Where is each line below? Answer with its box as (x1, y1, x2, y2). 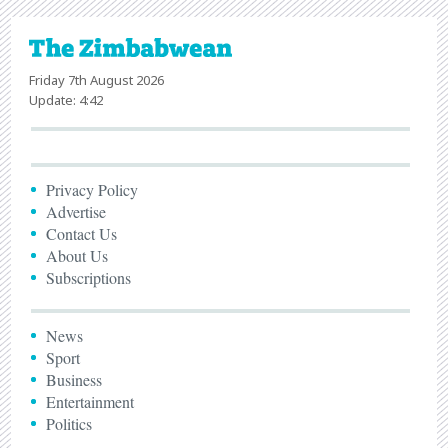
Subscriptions (46, 267, 132, 289)
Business (46, 369, 103, 391)
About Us (46, 245, 109, 267)
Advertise (46, 201, 107, 223)
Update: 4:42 (29, 91, 104, 110)
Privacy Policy (46, 179, 139, 201)
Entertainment (46, 391, 135, 413)
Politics (46, 413, 93, 435)
